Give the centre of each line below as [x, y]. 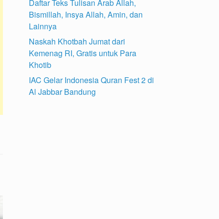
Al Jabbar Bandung [63, 91]
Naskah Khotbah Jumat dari [77, 41]
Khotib [40, 65]
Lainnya [43, 26]
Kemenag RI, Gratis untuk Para [83, 53]
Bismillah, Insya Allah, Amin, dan [86, 14]
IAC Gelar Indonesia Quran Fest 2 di [92, 80]
